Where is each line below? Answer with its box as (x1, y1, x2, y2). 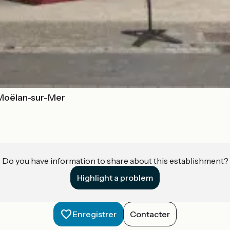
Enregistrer (72, 208, 117, 219)
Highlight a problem (77, 172, 153, 183)
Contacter (130, 208, 170, 219)
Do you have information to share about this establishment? (2, 155, 228, 166)
